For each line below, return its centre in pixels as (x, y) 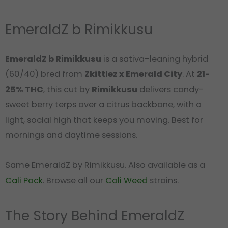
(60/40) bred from (45, 74)
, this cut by (67, 90)
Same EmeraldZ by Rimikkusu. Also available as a (105, 165)
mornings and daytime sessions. (71, 135)
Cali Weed (126, 180)
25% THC (24, 90)
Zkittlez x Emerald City (133, 74)
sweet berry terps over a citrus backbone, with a (103, 105)
